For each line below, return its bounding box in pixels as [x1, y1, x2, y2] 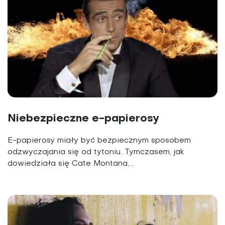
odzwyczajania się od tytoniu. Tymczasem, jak [8, 149, 184, 156]
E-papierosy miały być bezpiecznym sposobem [8, 137, 191, 145]
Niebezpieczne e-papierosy [8, 114, 159, 125]
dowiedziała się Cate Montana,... [8, 160, 134, 168]
